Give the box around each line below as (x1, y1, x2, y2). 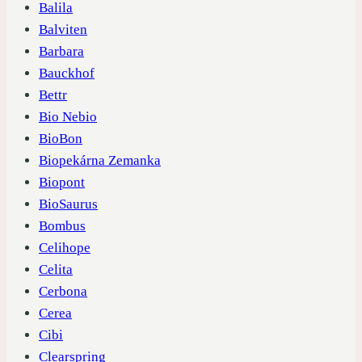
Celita (39, 261, 73, 277)
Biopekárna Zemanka (39, 152, 161, 168)
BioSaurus (39, 196, 98, 212)
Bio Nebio (39, 108, 97, 124)
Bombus (39, 217, 86, 234)
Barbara (39, 43, 84, 59)
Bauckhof (39, 65, 95, 81)
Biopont (39, 174, 85, 190)
